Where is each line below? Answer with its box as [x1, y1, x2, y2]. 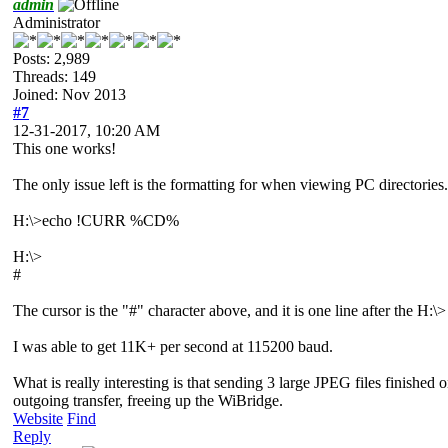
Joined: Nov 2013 [13, 85, 126, 103]
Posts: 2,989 [13, 49, 90, 67]
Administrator [13, 13, 100, 31]
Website [13, 409, 63, 427]
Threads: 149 [13, 67, 96, 85]
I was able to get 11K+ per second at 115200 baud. [13, 337, 333, 355]
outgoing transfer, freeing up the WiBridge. [13, 391, 283, 409]
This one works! [13, 139, 116, 157]
